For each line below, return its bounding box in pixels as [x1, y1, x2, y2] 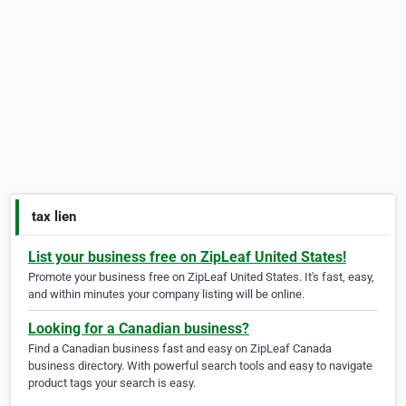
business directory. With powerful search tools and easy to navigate [28, 359, 372, 373]
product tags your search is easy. [28, 376, 196, 391]
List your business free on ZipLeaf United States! [28, 248, 346, 266]
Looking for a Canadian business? [28, 320, 249, 338]
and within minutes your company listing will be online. [28, 287, 304, 302]
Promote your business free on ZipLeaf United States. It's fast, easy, [28, 270, 374, 285]
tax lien [32, 208, 77, 225]
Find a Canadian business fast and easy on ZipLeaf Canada [28, 342, 332, 356]
